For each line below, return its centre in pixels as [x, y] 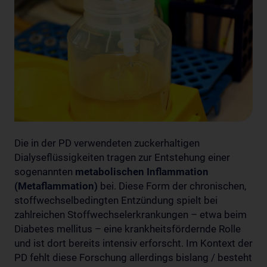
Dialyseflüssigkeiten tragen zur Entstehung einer [122, 157]
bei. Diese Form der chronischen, [172, 186]
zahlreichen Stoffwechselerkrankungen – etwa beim [131, 214]
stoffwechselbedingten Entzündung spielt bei [116, 200]
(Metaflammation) [56, 186]
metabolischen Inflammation [142, 171]
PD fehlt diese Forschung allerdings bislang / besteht [133, 257]
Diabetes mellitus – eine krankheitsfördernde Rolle [128, 229]
